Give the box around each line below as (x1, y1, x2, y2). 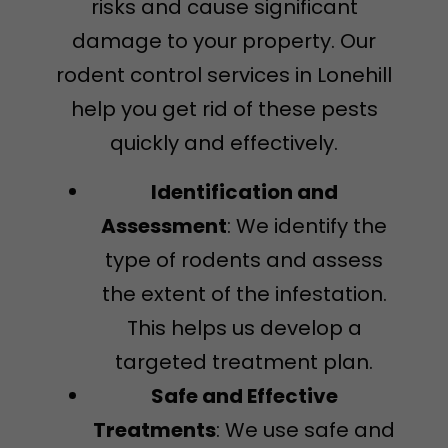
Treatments (93, 415, 216, 444)
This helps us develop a (126, 313, 362, 342)
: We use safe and (216, 415, 395, 444)
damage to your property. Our (72, 27, 376, 56)
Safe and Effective (150, 381, 338, 410)
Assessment (101, 211, 227, 240)
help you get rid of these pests (70, 95, 378, 124)
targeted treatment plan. (115, 347, 373, 376)
